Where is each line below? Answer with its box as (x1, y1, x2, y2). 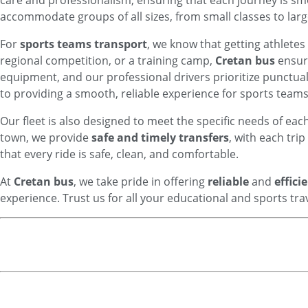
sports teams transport (20, 36, 147, 52)
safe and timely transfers (91, 130, 229, 145)
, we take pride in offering (74, 174, 208, 189)
